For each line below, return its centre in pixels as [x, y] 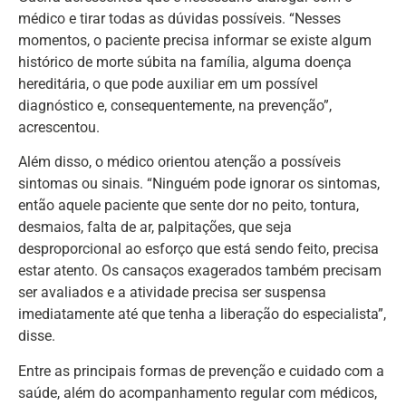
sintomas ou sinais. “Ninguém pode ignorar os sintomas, [199, 184]
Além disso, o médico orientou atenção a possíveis [179, 162]
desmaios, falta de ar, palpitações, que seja [155, 227]
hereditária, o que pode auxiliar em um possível [168, 83]
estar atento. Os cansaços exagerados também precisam [200, 271]
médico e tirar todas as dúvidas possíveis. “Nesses [179, 18]
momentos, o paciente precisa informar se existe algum [195, 40]
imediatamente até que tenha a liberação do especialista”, [202, 314]
